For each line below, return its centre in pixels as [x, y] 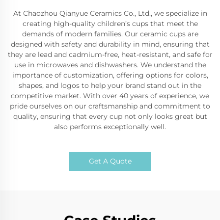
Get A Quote [110, 161]
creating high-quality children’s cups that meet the [110, 24]
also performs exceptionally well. [110, 127]
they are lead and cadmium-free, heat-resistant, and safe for [110, 55]
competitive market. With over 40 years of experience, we [110, 96]
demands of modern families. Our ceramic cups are [110, 34]
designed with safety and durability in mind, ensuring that [110, 44]
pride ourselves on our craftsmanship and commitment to [110, 106]
